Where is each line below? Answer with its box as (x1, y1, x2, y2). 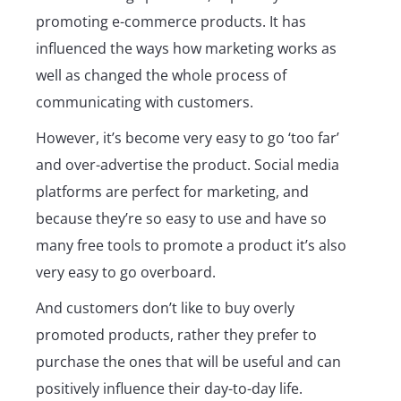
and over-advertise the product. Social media (36, 155, 339, 175)
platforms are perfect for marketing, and (36, 182, 309, 202)
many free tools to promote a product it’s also (36, 235, 346, 256)
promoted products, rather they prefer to (36, 325, 317, 346)
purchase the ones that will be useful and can (36, 352, 341, 372)
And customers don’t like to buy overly (36, 298, 294, 319)
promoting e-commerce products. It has (36, 12, 306, 32)
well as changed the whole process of (36, 65, 286, 86)
